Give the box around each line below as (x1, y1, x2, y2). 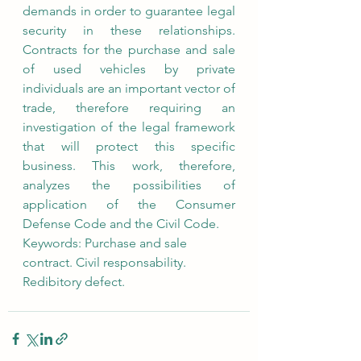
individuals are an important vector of (23, 81, 235, 96)
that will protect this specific (23, 139, 235, 154)
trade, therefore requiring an (23, 100, 235, 115)
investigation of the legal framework (23, 119, 235, 135)
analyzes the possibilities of (23, 177, 235, 193)
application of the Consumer (23, 197, 235, 212)
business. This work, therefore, (23, 158, 235, 173)
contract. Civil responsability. (23, 255, 189, 270)
